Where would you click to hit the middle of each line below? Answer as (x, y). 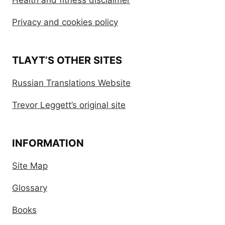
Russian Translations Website (71, 83)
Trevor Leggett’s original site (69, 105)
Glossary (30, 188)
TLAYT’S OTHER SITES (67, 61)
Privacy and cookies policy (65, 22)
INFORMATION (48, 143)
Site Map (30, 166)
